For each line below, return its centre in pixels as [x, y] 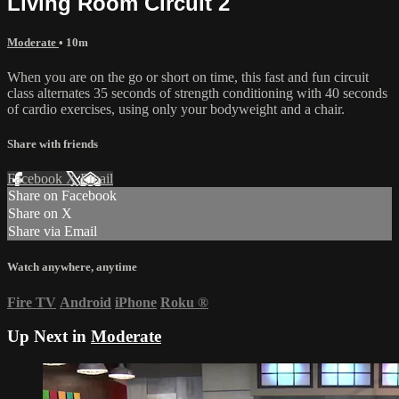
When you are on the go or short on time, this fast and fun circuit [188, 77]
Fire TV [32, 302]
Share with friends [53, 144]
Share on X [40, 214]
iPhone [136, 302]
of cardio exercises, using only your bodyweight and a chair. [176, 109]
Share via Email [53, 232]
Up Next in [49, 337]
